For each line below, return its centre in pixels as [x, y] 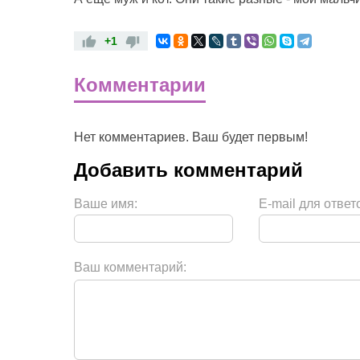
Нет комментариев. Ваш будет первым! [191, 137]
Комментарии [140, 85]
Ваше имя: [106, 204]
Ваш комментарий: [130, 267]
